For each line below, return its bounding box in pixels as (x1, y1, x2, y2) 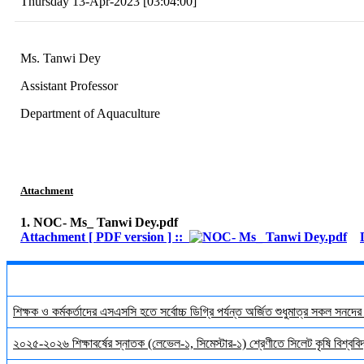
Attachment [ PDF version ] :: (20, 230, 189, 245)
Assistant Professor (20, 79, 118, 93)
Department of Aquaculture (20, 106, 160, 121)
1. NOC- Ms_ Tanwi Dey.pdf (20, 215, 178, 230)
